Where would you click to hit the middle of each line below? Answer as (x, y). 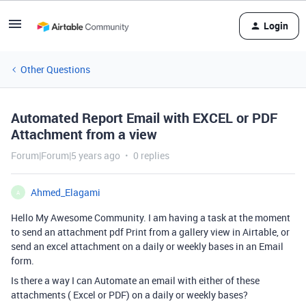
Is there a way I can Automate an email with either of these (135, 280)
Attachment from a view (84, 134)
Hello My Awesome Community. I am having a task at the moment (151, 218)
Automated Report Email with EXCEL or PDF (144, 118)
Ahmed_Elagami (66, 192)
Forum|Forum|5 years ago (66, 155)
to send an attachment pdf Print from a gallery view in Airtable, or (150, 232)
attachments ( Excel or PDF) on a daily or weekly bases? (129, 295)
